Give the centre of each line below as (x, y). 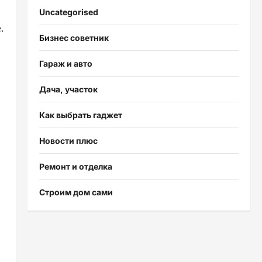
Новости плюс (68, 140)
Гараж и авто (65, 63)
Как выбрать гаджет (80, 115)
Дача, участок (68, 89)
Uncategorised (68, 12)
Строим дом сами (76, 192)
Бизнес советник (74, 37)
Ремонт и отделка (75, 166)
